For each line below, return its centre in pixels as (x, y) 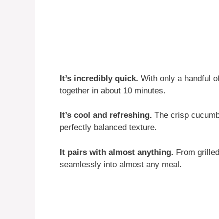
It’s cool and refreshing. (106, 115)
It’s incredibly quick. (99, 78)
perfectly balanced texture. (108, 128)
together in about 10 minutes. (113, 90)
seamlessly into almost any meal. (121, 164)
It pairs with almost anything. (117, 152)
